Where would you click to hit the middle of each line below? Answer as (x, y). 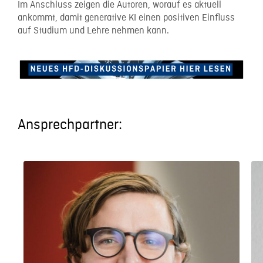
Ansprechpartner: (70, 126)
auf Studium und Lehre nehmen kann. (93, 31)
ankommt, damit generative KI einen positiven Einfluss (126, 18)
